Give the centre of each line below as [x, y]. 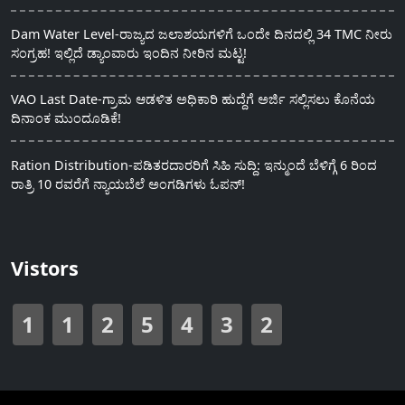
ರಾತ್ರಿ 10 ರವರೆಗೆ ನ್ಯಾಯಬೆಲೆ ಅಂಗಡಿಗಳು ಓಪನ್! [128, 184]
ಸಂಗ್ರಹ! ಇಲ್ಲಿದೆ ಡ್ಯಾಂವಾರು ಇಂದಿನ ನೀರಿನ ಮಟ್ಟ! [129, 53]
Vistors [45, 268]
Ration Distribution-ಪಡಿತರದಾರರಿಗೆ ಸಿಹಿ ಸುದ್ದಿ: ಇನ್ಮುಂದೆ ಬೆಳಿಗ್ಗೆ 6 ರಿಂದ [194, 165]
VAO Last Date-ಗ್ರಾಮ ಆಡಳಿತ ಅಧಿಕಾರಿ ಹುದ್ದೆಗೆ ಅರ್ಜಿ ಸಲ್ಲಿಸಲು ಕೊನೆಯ [193, 99]
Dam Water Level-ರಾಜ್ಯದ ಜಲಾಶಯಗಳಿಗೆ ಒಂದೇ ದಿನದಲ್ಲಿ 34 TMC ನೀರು [202, 34]
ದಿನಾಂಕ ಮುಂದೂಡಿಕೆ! [66, 118]
